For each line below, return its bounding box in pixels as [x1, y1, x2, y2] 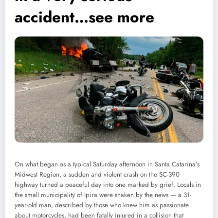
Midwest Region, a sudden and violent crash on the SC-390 [15, 170, 180, 180]
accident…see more [15, 6, 154, 28]
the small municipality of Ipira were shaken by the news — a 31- [15, 190, 191, 200]
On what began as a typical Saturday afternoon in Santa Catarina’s [15, 160, 200, 169]
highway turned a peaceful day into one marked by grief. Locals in [15, 180, 201, 190]
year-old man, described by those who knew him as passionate [15, 200, 189, 210]
